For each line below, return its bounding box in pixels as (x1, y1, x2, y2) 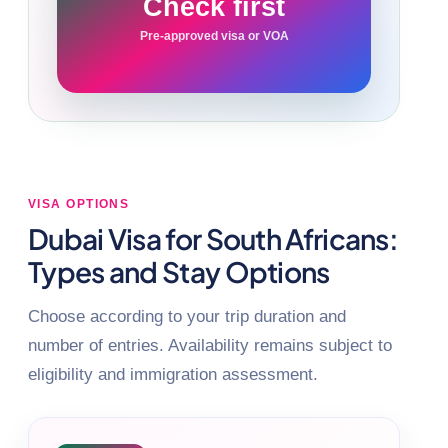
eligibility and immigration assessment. (28, 364, 318, 384)
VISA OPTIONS (28, 196, 130, 211)
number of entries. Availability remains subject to (28, 335, 392, 355)
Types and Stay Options (28, 253, 330, 289)
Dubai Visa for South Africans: (28, 220, 398, 256)
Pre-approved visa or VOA (139, 28, 289, 43)
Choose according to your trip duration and (28, 306, 346, 326)
